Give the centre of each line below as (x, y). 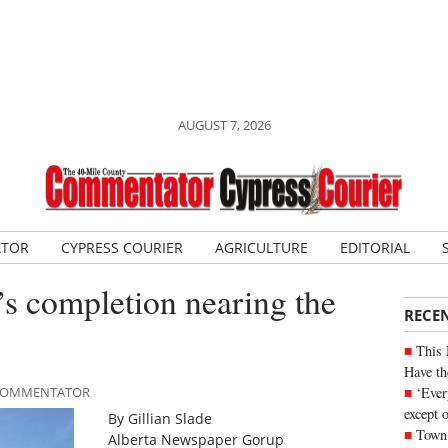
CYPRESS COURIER (121, 247)
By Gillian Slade (160, 419)
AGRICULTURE (261, 247)
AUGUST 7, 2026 (224, 125)
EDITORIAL (374, 247)
